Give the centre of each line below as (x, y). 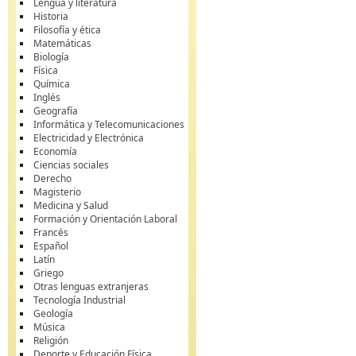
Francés (51, 232)
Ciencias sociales (71, 165)
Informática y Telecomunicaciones (109, 124)
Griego (48, 273)
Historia (51, 16)
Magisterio (57, 192)
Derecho (52, 178)
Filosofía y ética (67, 30)
